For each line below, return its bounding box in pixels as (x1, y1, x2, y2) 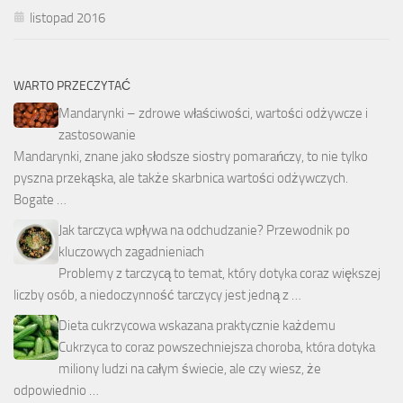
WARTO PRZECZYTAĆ (13, 77, 130, 94)
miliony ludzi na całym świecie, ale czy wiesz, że (58, 360, 321, 377)
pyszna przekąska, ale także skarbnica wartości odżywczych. (13, 169, 348, 186)
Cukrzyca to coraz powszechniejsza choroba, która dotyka (58, 338, 375, 355)
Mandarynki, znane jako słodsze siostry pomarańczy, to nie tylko (13, 148, 368, 165)
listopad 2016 (30, 9, 105, 26)
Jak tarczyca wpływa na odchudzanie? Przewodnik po (58, 221, 350, 238)
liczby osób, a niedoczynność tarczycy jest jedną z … (13, 286, 301, 303)
